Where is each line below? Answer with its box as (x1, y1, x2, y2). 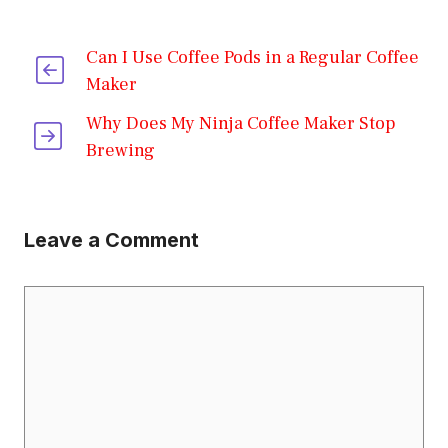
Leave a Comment (24, 227, 199, 252)
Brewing (86, 138, 156, 162)
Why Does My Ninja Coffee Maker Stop (86, 111, 397, 135)
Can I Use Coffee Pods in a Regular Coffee (85, 45, 419, 69)
